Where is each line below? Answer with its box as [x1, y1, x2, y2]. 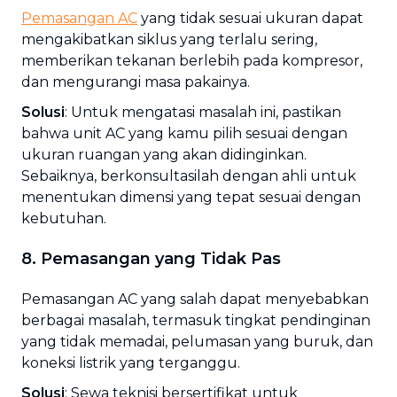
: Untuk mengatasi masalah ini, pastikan [65, 104, 341, 121]
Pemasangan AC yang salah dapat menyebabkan [21, 291, 369, 307]
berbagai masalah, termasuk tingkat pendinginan [21, 312, 370, 329]
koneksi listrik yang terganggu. [21, 354, 240, 371]
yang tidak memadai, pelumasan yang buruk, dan [21, 333, 373, 350]
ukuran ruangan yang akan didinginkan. [21, 146, 307, 163]
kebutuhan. [21, 210, 106, 227]
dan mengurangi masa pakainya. [21, 74, 250, 90]
